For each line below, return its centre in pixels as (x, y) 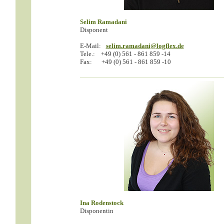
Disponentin (96, 211)
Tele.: (87, 54)
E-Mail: (90, 46)
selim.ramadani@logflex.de (145, 46)
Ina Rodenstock (101, 203)
